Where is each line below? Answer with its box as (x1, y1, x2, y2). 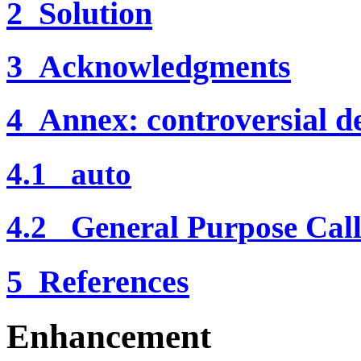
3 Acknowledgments (6, 48, 291, 85)
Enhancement (6, 317, 211, 355)
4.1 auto (6, 156, 131, 192)
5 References (6, 263, 189, 300)
